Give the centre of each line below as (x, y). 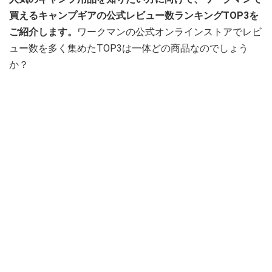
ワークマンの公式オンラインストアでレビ (169, 32)
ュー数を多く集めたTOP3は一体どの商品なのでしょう (129, 49)
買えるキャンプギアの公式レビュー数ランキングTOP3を (134, 16)
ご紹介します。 (43, 32)
